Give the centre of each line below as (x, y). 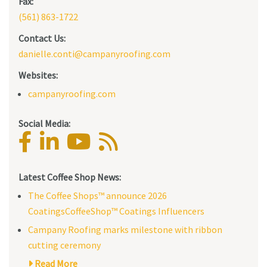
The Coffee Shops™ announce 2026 (97, 196)
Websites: (38, 75)
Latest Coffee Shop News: (70, 177)
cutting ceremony (64, 245)
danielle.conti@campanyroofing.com (94, 54)
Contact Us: (42, 38)
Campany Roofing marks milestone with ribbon (125, 230)
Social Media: (44, 124)
